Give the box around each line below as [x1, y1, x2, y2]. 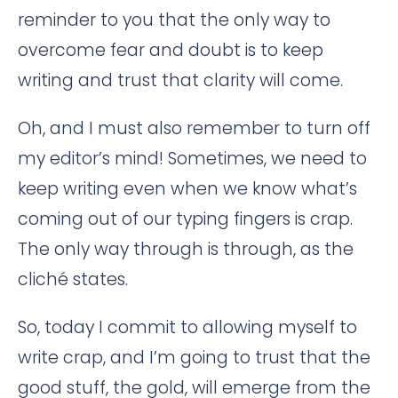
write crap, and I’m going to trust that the [18, 346, 370, 370]
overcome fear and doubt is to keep [18, 38, 323, 62]
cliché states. [18, 267, 128, 291]
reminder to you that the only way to [18, 8, 330, 32]
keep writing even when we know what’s [18, 177, 357, 201]
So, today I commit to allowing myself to [18, 315, 357, 339]
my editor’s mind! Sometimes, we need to [18, 147, 367, 171]
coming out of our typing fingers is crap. [18, 207, 353, 231]
